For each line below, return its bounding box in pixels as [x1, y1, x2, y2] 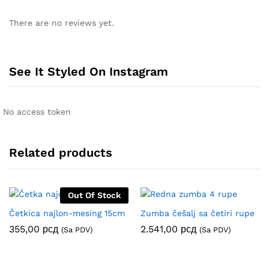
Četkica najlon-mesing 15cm [9, 208, 125, 219]
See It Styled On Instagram [9, 64, 168, 79]
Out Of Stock [68, 190, 121, 201]
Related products [9, 145, 112, 160]
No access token [3, 107, 71, 117]
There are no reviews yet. [9, 17, 114, 28]
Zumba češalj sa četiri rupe [141, 208, 255, 219]
